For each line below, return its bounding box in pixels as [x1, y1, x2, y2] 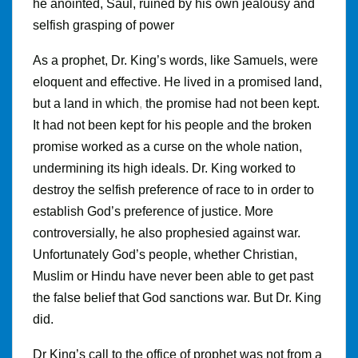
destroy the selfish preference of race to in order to [33, 182, 314, 197]
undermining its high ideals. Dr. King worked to [33, 161, 296, 175]
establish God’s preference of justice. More [33, 204, 273, 218]
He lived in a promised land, [164, 74, 322, 89]
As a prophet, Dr [33, 53, 124, 67]
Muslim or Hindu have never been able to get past [33, 268, 313, 283]
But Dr [253, 290, 288, 304]
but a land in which [33, 96, 139, 110]
